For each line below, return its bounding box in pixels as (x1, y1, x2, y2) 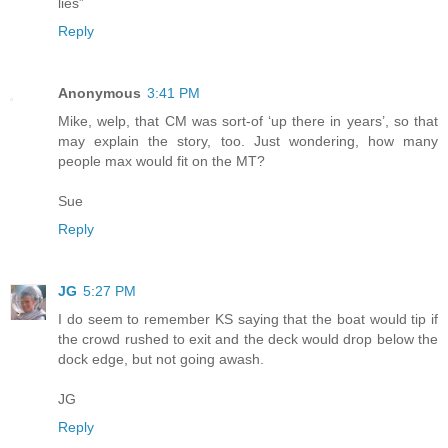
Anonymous (58, 84, 141, 101)
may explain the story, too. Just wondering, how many (58, 132, 438, 149)
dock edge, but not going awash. (58, 350, 264, 367)
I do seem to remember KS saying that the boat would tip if (58, 310, 438, 327)
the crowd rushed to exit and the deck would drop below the (58, 330, 438, 347)
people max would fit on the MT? (58, 152, 265, 169)
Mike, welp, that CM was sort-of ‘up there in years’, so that (58, 112, 438, 129)
